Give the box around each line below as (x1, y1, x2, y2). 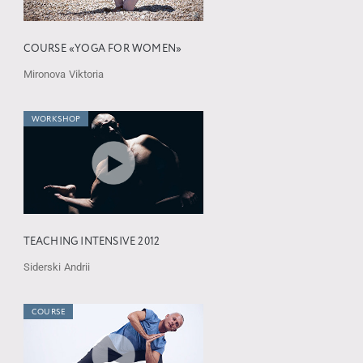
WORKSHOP (31, 115, 81, 124)
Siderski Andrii (23, 260, 91, 273)
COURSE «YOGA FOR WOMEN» (23, 44, 182, 55)
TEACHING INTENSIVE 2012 (23, 236, 160, 247)
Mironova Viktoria (23, 68, 105, 81)
